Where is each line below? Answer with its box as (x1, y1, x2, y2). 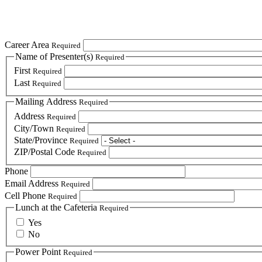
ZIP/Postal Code (14, 146, 77, 157)
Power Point (15, 246, 63, 257)
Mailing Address (15, 96, 79, 107)
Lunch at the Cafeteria (15, 202, 99, 212)
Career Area (5, 39, 51, 50)
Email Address (5, 178, 61, 188)
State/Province (14, 135, 70, 145)
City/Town (14, 123, 56, 133)
